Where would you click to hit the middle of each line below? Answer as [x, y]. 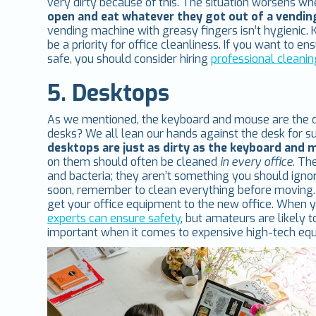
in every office [255, 162]
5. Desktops [109, 93]
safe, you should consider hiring [129, 59]
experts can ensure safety [114, 219]
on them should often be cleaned [133, 162]
